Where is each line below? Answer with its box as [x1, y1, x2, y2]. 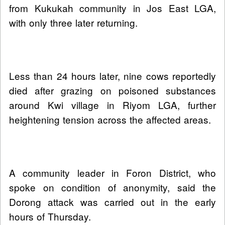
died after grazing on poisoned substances [9, 83, 216, 97]
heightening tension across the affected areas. [9, 113, 211, 127]
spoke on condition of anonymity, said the [9, 180, 216, 194]
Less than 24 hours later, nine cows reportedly [9, 69, 216, 83]
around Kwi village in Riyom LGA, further [9, 98, 216, 112]
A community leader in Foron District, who [9, 166, 216, 180]
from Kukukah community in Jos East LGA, [9, 1, 216, 15]
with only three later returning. [9, 16, 138, 30]
